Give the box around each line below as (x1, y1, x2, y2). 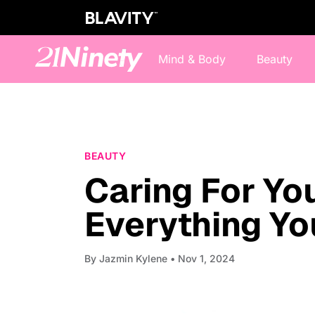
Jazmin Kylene (99, 252, 167, 264)
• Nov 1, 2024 (167, 252, 235, 264)
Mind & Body (158, 52, 226, 66)
